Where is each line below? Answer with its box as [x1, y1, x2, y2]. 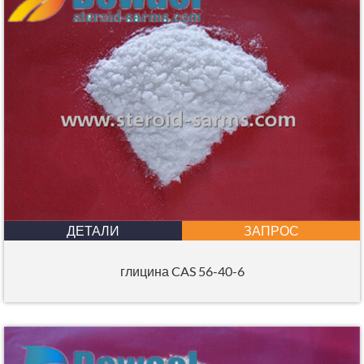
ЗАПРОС [243, 223, 299, 239]
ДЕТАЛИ [67, 223, 119, 239]
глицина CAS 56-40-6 [119, 263, 245, 279]
